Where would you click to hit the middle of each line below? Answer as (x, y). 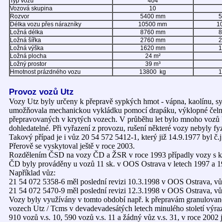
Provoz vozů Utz (41, 92)
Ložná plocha (28, 56)
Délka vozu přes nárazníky (46, 24)
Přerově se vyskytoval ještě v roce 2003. (72, 146)
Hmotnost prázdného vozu (45, 72)
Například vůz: (32, 173)
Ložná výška (27, 48)
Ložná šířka (26, 40)
